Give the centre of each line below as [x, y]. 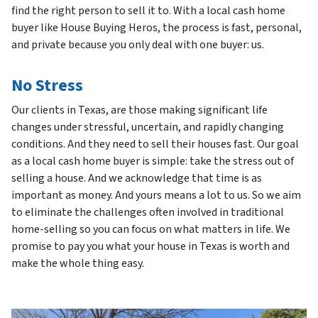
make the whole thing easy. [78, 264]
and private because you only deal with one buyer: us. [138, 45]
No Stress [47, 86]
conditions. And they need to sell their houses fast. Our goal [155, 144]
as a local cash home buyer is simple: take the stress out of [153, 161]
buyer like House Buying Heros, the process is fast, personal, [157, 28]
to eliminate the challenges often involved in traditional [148, 213]
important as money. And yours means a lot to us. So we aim [156, 196]
